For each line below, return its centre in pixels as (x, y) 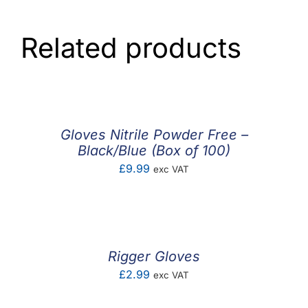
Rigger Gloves (154, 257)
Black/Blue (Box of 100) (154, 151)
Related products (131, 48)
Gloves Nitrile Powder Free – (154, 135)
